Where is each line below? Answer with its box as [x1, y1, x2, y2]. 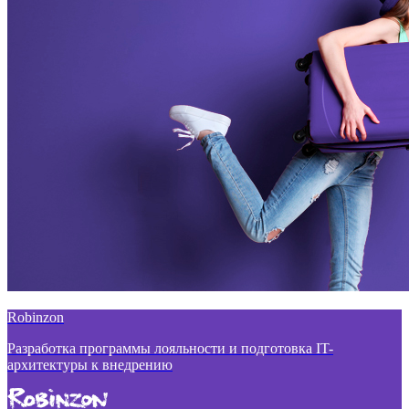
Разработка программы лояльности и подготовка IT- [7, 341, 333, 356]
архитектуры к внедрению [7, 357, 173, 372]
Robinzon [7, 309, 64, 325]
